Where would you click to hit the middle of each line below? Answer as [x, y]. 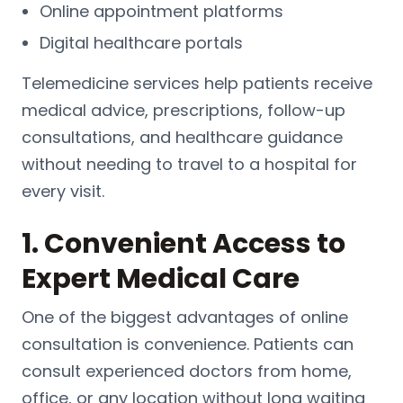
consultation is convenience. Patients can [188, 344]
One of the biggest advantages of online [185, 317]
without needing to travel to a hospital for [189, 164]
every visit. [63, 191]
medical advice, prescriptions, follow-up [184, 110]
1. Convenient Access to [184, 243]
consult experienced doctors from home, [187, 371]
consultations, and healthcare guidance [182, 137]
